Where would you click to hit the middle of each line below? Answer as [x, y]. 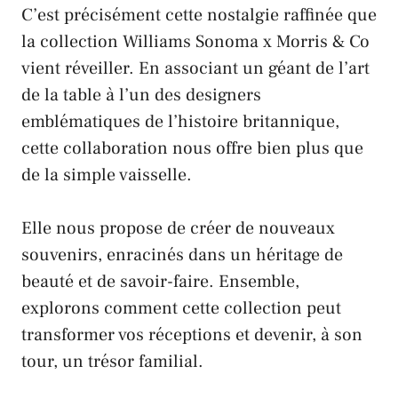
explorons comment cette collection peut [181, 309]
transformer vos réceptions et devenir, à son [192, 335]
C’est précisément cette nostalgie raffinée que [199, 16]
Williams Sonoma [191, 42]
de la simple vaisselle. [107, 175]
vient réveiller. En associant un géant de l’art [195, 69]
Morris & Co [323, 42]
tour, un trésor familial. [112, 362]
